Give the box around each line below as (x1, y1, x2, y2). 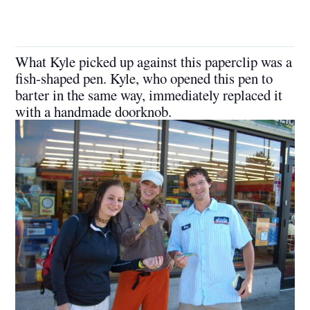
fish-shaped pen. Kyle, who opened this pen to (15, 69, 273, 89)
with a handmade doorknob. (15, 102, 172, 122)
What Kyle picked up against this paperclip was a (15, 52, 293, 72)
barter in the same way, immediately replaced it (15, 85, 283, 105)
